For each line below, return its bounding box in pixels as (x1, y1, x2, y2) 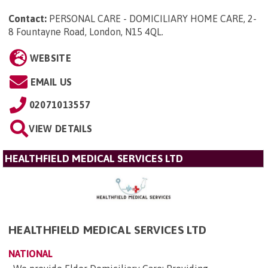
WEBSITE (29, 53, 71, 64)
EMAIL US (30, 77, 72, 88)
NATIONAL (8, 248, 53, 260)
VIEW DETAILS (29, 123, 93, 135)
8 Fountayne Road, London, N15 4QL (8, 26, 162, 38)
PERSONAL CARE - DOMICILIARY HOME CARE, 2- (49, 13, 257, 25)
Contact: (8, 13, 47, 25)
